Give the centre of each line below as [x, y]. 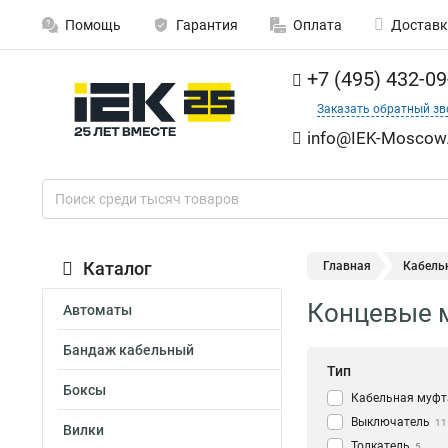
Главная [347, 266]
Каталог [117, 268]
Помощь [93, 25]
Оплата [317, 25]
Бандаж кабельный [128, 350]
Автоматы [97, 310]
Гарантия [207, 25]
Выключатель [390, 422]
